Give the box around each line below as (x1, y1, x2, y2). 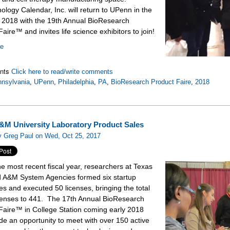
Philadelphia (58, 78, 94, 86)
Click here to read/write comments (11, 68, 113, 76)
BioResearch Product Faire (111, 78, 191, 86)
